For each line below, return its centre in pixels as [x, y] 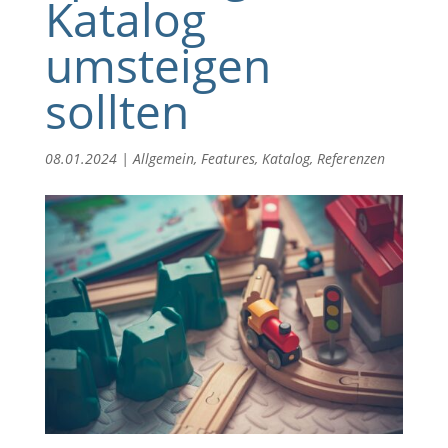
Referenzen [350, 159]
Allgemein [163, 159]
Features [227, 159]
